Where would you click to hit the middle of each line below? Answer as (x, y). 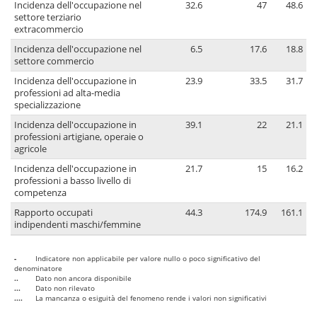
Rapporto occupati (53, 213)
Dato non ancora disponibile (83, 278)
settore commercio (54, 62)
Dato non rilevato (65, 288)
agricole (30, 149)
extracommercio (49, 30)
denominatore (38, 269)
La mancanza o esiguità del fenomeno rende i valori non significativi (151, 298)
